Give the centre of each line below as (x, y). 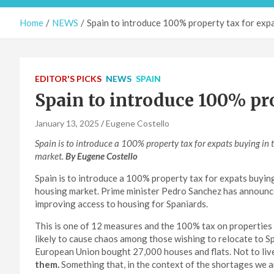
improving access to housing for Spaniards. (121, 204)
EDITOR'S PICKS (68, 79)
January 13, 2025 (67, 124)
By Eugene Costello (102, 156)
